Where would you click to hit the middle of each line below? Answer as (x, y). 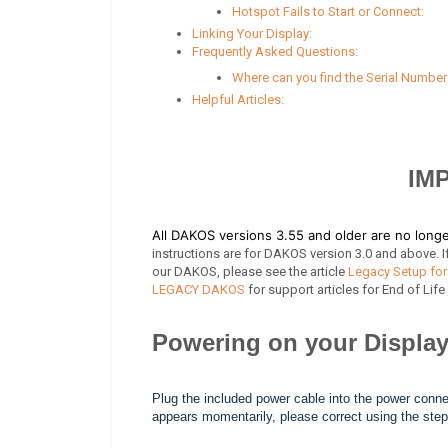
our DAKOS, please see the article (250, 271)
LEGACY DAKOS (198, 289)
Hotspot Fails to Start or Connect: (328, 11)
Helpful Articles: (238, 99)
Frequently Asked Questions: (275, 51)
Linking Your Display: (252, 33)
